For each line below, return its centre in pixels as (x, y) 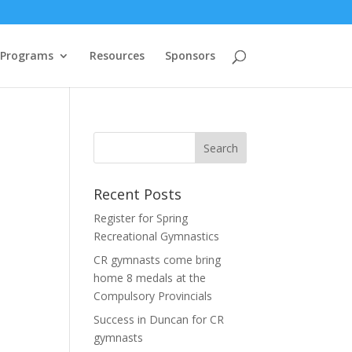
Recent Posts (138, 194)
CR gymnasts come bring (158, 260)
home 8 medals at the (150, 278)
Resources (117, 55)
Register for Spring (141, 218)
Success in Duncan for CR (159, 319)
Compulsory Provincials (153, 296)
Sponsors (190, 55)
